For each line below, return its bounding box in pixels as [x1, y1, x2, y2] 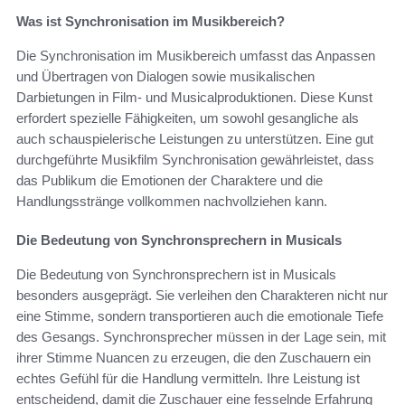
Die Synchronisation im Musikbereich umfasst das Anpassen [16, 47, 375, 63]
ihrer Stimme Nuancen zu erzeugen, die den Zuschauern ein [16, 349, 371, 365]
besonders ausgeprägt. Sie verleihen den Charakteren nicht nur [16, 287, 388, 303]
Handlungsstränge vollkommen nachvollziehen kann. [16, 193, 327, 209]
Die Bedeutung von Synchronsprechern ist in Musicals [16, 266, 336, 282]
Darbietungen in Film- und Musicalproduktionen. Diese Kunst [16, 89, 372, 105]
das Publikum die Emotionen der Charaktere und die [16, 172, 323, 188]
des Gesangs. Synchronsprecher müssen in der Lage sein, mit [16, 328, 386, 344]
